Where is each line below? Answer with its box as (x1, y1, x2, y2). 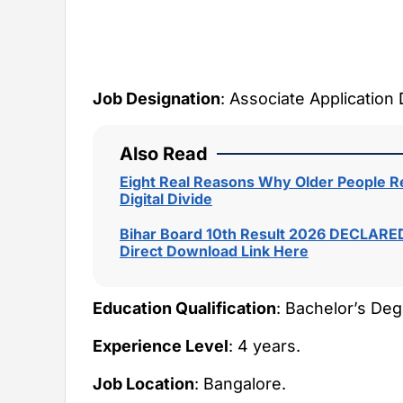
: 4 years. (228, 336, 300, 355)
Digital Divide (120, 189, 212, 208)
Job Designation (93, 89, 220, 109)
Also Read (120, 142, 208, 165)
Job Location (93, 374, 194, 394)
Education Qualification (93, 298, 276, 318)
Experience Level (93, 336, 228, 355)
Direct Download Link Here (120, 241, 309, 260)
